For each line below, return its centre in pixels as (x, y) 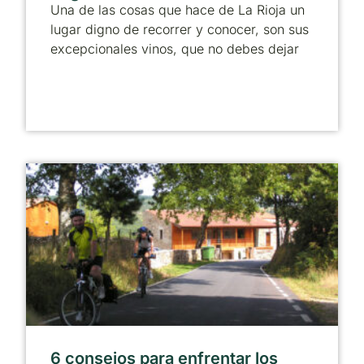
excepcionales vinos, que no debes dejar (175, 49)
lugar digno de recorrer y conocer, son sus (180, 30)
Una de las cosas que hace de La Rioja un (178, 10)
